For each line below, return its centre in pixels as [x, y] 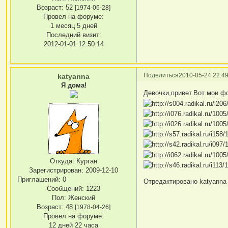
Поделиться [161, 75]
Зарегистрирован [55, 170]
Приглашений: [39, 179]
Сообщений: [66, 188]
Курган [86, 161]
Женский [81, 197]
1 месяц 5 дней [74, 25]
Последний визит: [74, 35]
